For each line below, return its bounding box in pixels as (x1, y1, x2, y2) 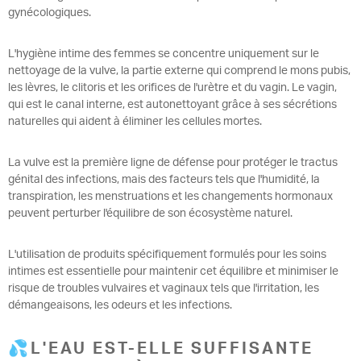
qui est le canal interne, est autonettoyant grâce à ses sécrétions (8, 98, 337, 110)
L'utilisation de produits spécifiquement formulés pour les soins (8, 248, 326, 260)
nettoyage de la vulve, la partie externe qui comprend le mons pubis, (8, 64, 351, 77)
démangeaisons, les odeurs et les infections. (8, 299, 232, 311)
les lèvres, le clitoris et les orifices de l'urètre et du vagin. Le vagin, (8, 81, 337, 93)
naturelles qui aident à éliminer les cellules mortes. (8, 115, 262, 127)
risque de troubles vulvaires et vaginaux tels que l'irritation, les (8, 282, 319, 294)
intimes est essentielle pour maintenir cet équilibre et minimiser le (8, 265, 338, 277)
